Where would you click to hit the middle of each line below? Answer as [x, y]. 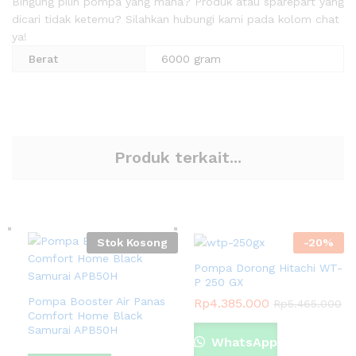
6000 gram [191, 59]
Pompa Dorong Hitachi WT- [268, 267]
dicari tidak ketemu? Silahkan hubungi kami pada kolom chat [176, 19]
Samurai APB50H [73, 330]
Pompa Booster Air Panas [97, 302]
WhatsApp [242, 342]
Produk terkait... [178, 158]
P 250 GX [219, 282]
